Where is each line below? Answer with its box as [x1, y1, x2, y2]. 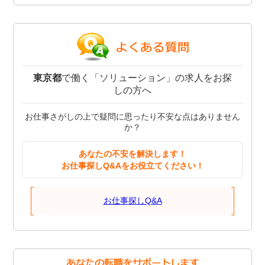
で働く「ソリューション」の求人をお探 [62, 73, 232, 83]
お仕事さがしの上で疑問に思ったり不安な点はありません [25, 112, 240, 122]
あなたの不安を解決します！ [79, 149, 186, 159]
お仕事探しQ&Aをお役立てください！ [61, 161, 204, 171]
